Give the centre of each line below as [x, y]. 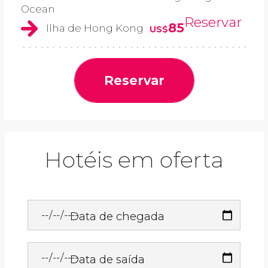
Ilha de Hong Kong [95, 28]
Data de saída [108, 259]
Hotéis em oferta [134, 159]
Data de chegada [118, 217]
